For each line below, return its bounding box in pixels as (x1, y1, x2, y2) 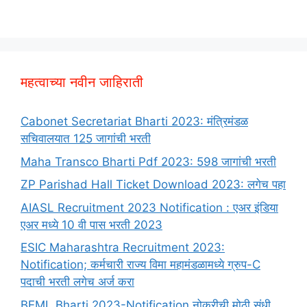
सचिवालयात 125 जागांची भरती (21, 132, 151, 146)
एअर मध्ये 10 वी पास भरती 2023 (21, 217, 162, 232)
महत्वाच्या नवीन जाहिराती (21, 74, 143, 91)
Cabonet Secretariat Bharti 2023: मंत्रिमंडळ (21, 114, 248, 129)
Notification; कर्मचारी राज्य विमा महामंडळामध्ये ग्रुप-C (21, 258, 260, 272)
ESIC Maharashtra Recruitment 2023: (21, 241, 225, 255)
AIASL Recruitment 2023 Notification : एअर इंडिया (21, 200, 278, 214)
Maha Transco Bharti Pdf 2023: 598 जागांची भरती (21, 154, 276, 169)
